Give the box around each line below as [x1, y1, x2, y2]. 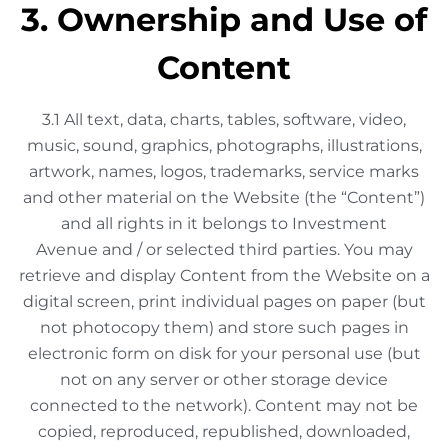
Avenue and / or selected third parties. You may [35, 240, 413, 259]
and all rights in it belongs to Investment [61, 214, 387, 233]
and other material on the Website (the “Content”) [23, 188, 425, 207]
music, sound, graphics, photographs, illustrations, [26, 136, 422, 155]
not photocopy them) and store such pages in [39, 318, 409, 337]
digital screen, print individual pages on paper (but [22, 292, 426, 311]
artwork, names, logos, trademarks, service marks [29, 162, 419, 181]
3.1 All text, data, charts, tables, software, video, [42, 110, 406, 129]
